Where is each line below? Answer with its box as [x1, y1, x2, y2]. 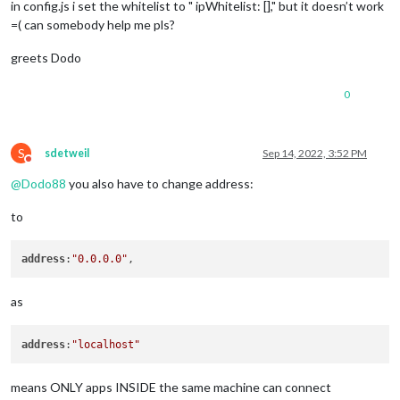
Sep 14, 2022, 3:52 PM [262, 146, 367, 160]
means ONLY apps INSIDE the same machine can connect [11, 379, 331, 395]
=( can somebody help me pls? [11, 16, 175, 32]
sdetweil [45, 146, 89, 160]
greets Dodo [11, 49, 81, 65]
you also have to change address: [66, 175, 254, 191]
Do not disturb [28, 158, 95, 172]
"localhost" [71, 337, 141, 351]
